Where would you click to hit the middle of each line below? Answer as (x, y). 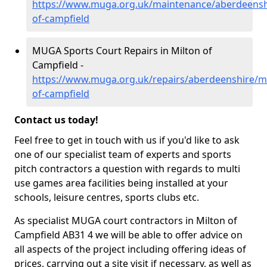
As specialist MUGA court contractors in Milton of (126, 221)
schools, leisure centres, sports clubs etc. (107, 197)
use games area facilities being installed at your (121, 183)
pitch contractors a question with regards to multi (127, 169)
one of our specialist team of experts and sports (123, 154)
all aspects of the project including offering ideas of (130, 249)
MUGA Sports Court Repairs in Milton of (122, 51)
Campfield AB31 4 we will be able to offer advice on (128, 235)
